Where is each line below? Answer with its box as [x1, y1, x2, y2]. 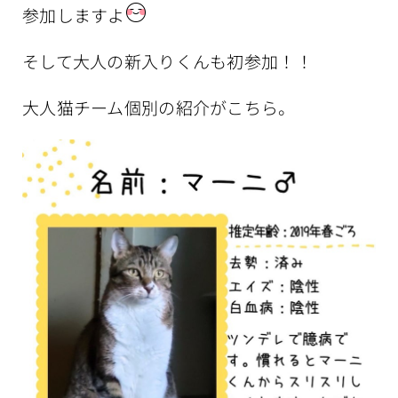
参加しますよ [22, 3, 125, 28]
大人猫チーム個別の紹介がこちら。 [22, 95, 296, 120]
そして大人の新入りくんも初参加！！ [22, 49, 313, 74]
